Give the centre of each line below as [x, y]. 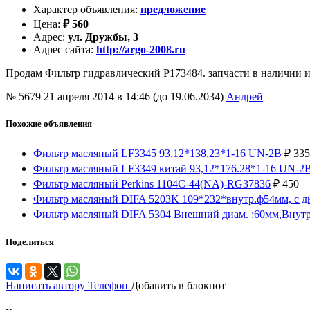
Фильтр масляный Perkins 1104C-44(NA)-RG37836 [152, 183]
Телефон [108, 285]
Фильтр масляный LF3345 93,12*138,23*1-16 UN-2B [157, 153]
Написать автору [47, 285]
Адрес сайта [62, 50]
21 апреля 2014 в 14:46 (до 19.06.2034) [135, 97]
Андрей [245, 97]
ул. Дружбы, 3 [103, 37]
